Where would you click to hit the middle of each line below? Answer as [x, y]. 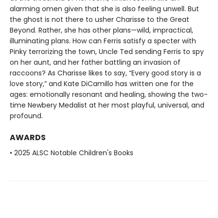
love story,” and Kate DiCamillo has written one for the [102, 83]
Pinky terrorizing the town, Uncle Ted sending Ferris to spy [107, 51]
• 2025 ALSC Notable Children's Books [72, 153]
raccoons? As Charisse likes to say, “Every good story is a [105, 73]
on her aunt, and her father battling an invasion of [95, 62]
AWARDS [28, 137]
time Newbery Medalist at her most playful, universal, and [107, 105]
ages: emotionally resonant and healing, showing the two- [109, 94]
